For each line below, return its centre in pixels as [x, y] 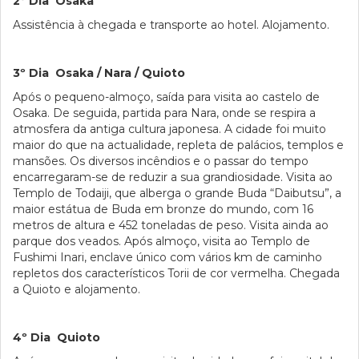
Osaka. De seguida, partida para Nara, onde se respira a [164, 113]
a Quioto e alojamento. [77, 289]
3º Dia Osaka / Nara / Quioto [99, 73]
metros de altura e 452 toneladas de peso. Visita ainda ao [171, 225]
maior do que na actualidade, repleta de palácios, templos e [178, 145]
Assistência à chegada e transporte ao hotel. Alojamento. [171, 25]
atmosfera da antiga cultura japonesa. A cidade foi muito [169, 129]
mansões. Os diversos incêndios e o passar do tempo [161, 161]
